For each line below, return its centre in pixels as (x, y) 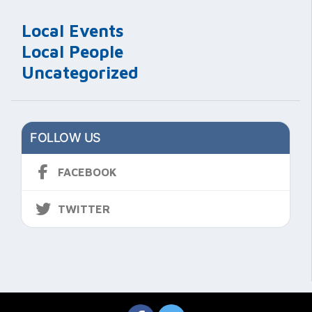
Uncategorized (80, 72)
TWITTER (84, 209)
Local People (72, 51)
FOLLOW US (65, 137)
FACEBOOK (87, 172)
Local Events (73, 30)
